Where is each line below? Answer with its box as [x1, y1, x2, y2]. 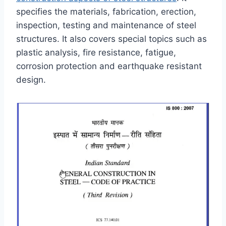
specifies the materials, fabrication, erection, [16, 6, 196, 17]
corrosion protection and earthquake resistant [16, 61, 202, 71]
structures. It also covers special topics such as [16, 33, 207, 44]
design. [16, 74, 46, 85]
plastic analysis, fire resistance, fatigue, [16, 47, 176, 58]
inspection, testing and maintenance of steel [16, 20, 196, 30]
